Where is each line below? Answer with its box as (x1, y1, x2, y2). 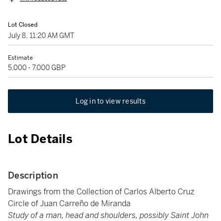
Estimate (8, 54, 33, 62)
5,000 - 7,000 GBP (8, 63, 66, 72)
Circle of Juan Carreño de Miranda (8, 198, 131, 209)
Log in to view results (75, 97, 146, 106)
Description (8, 170, 58, 181)
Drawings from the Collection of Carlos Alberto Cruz (8, 186, 194, 197)
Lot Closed (8, 21, 37, 29)
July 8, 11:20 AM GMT (8, 31, 74, 40)
